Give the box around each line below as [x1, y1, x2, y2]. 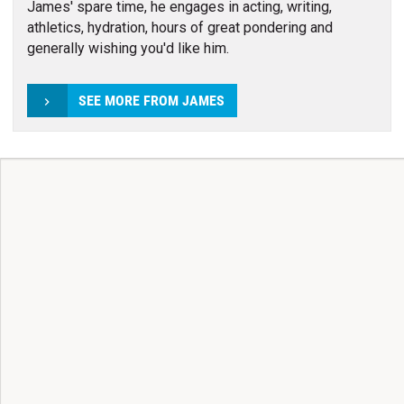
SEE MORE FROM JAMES [78, 92, 225, 110]
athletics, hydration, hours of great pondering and [26, 18, 333, 36]
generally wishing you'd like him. [26, 39, 229, 57]
